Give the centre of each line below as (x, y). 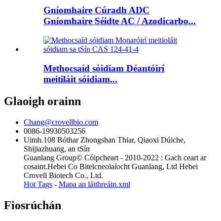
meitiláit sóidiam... (80, 79)
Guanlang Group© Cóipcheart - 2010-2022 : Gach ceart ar (115, 157)
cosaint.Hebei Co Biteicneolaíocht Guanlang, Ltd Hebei (111, 166)
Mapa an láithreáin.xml (94, 184)
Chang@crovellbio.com (61, 122)
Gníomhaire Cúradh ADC (96, 10)
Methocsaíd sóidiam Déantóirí (104, 68)
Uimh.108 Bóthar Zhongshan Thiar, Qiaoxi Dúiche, (105, 140)
